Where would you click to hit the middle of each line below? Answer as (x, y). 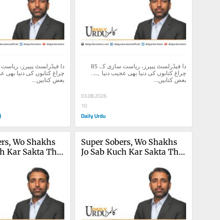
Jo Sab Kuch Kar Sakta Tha (132, 152)
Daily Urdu (93, 115)
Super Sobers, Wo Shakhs (129, 142)
